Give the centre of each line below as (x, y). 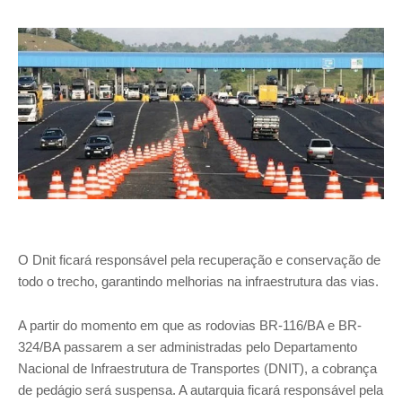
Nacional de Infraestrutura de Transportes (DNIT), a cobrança (197, 369)
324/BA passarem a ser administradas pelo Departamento (188, 347)
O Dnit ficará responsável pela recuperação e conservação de (199, 260)
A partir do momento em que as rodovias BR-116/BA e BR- (190, 326)
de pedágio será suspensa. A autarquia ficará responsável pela (201, 390)
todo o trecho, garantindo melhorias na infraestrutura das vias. (198, 282)
